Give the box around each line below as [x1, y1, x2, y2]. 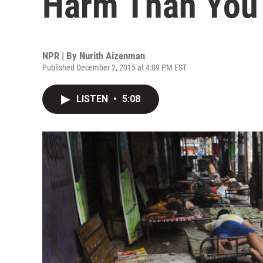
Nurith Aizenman [79, 50, 145, 62]
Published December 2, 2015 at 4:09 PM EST [42, 63, 187, 72]
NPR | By [42, 50, 79, 62]
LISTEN [76, 93, 110, 104]
